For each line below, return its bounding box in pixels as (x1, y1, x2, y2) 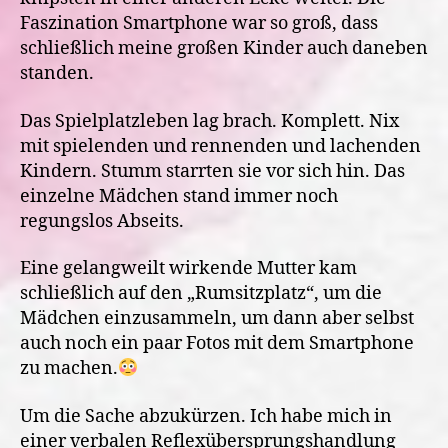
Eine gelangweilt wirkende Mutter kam (20, 257, 357, 280)
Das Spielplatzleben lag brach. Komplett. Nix (20, 109, 399, 133)
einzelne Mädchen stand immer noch (20, 184, 338, 208)
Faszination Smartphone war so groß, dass (20, 12, 378, 35)
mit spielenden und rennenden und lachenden (20, 134, 421, 158)
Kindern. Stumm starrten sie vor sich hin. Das (20, 159, 405, 183)
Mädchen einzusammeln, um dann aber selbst (20, 307, 414, 330)
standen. (20, 62, 94, 85)
